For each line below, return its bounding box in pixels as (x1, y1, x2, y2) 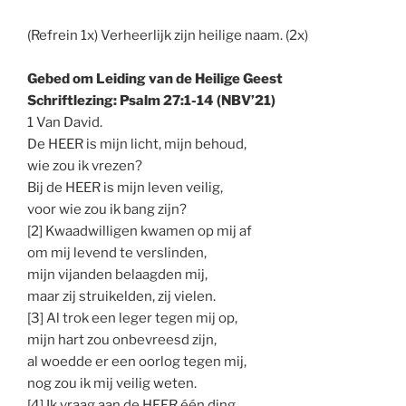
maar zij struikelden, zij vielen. (27, 287, 216, 304)
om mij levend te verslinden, (27, 244, 207, 261)
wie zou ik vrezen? (27, 157, 142, 174)
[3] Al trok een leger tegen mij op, (27, 309, 237, 326)
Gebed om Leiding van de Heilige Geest (27, 70, 283, 87)
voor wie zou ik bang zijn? (27, 200, 187, 217)
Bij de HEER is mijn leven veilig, (27, 179, 223, 196)
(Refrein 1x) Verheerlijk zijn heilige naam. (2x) (27, 26, 308, 43)
